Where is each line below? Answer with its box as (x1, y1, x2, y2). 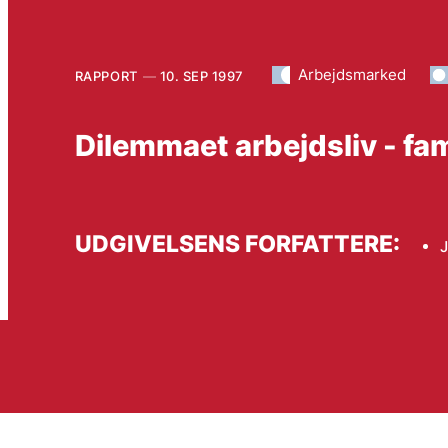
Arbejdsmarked (297, 64, 406, 84)
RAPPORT (74, 67, 138, 84)
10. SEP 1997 (159, 67, 244, 84)
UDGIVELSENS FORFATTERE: (74, 230, 400, 258)
